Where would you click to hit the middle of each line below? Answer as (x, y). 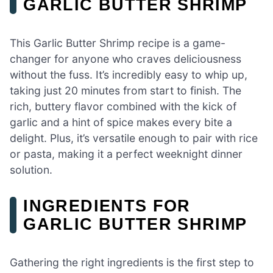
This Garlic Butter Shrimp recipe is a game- (118, 43)
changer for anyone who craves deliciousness (126, 59)
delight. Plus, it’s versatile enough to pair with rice (134, 138)
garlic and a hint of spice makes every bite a (121, 122)
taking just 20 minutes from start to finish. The (126, 91)
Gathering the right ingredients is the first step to (132, 263)
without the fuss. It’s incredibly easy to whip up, (129, 75)
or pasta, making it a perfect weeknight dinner (126, 154)
